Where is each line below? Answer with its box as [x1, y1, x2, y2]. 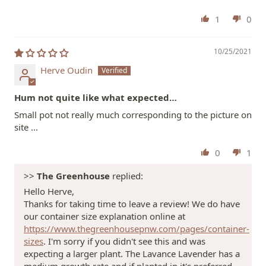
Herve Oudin [40, 64, 93, 76]
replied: [110, 169, 143, 182]
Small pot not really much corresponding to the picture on [14, 108, 252, 121]
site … [14, 121, 38, 133]
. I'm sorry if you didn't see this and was [43, 235, 205, 247]
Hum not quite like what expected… [14, 91, 177, 103]
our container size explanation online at [24, 210, 185, 222]
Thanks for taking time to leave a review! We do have [24, 197, 240, 210]
